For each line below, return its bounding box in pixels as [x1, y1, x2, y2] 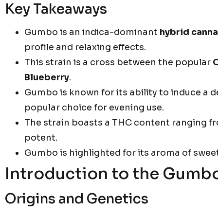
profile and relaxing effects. [24, 41, 146, 53]
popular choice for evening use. [24, 102, 164, 113]
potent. [24, 132, 57, 143]
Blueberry [24, 72, 69, 83]
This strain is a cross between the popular [24, 56, 213, 68]
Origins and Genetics [5, 190, 148, 207]
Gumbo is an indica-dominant [24, 26, 160, 37]
